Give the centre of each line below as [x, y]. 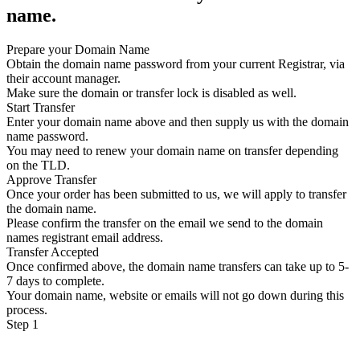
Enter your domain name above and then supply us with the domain [178, 121]
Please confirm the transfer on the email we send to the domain [165, 223]
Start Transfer [41, 107]
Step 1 [22, 324]
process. [27, 309]
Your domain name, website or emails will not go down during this [175, 295]
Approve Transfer [51, 179]
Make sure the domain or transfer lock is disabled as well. [151, 92]
